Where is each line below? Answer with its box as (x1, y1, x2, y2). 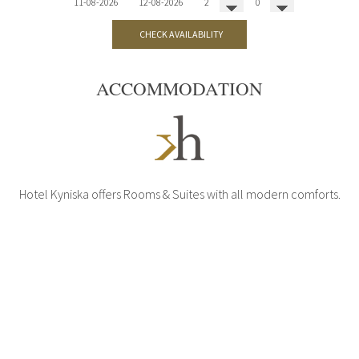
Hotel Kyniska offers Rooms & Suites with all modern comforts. (18, 186, 341, 203)
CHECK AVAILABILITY (136, 28, 223, 41)
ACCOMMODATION (96, 76, 263, 101)
